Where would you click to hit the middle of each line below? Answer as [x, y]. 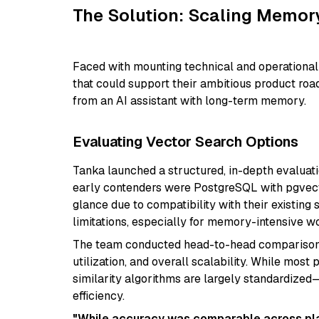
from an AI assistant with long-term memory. [189, 101]
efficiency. [99, 296]
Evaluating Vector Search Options [185, 142]
